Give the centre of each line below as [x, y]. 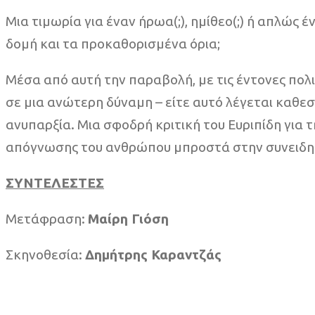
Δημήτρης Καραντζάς [153, 255]
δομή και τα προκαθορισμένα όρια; [113, 44]
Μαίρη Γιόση [128, 219]
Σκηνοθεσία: [45, 255]
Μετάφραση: [47, 219]
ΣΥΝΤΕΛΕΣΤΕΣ [55, 183]
